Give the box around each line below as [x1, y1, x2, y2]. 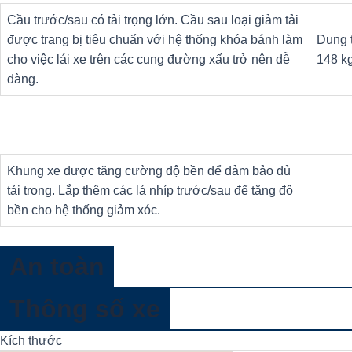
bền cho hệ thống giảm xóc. [7, 203, 160, 218]
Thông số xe [9, 295, 160, 324]
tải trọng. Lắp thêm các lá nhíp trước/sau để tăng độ [7, 184, 293, 198]
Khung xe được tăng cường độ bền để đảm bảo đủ [7, 164, 291, 178]
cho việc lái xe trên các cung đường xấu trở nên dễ [7, 53, 290, 67]
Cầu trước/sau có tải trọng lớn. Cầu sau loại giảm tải [7, 13, 299, 27]
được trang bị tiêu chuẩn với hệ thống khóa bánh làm [7, 33, 302, 47]
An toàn [9, 252, 104, 281]
